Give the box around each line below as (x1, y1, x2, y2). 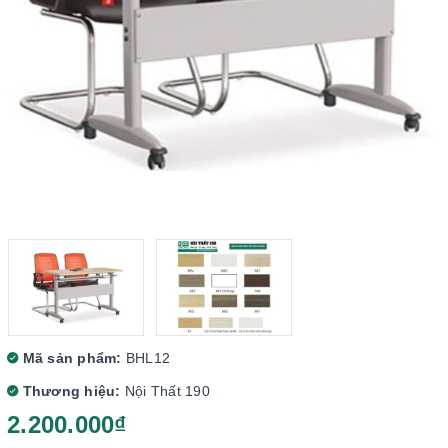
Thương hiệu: (18, 383, 121, 399)
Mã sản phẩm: (18, 350, 122, 366)
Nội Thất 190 (124, 383, 210, 399)
